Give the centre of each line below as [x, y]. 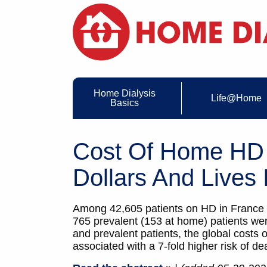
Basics [125, 103]
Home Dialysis [125, 94]
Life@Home [236, 98]
